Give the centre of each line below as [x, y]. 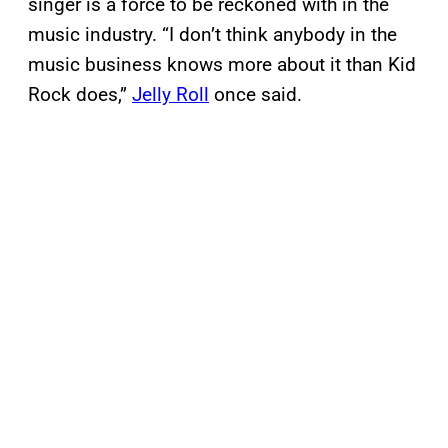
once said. [255, 95]
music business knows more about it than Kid [222, 65]
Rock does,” [80, 95]
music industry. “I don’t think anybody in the [212, 35]
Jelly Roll [170, 95]
